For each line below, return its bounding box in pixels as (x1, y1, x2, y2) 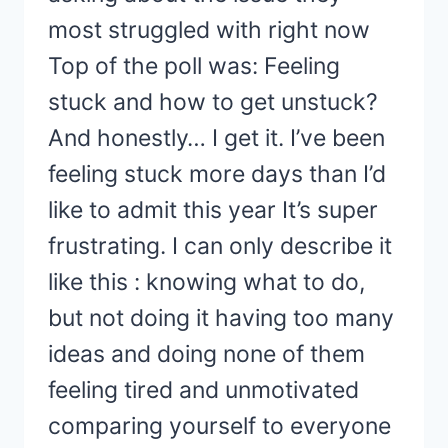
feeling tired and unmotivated (48, 376, 359, 405)
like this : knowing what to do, (48, 268, 365, 297)
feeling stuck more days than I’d (48, 160, 386, 189)
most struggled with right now (48, 16, 370, 45)
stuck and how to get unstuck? (48, 88, 378, 117)
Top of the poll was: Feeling (48, 52, 340, 81)
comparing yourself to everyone (48, 412, 391, 441)
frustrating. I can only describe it (48, 232, 392, 261)
